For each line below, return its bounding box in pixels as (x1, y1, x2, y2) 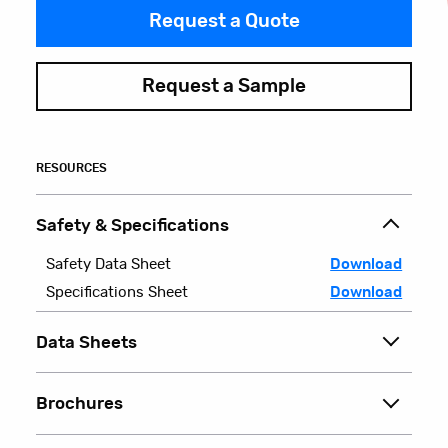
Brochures (36, 396, 124, 413)
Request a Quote (148, 12, 300, 32)
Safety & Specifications (36, 217, 230, 234)
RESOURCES (36, 161, 108, 174)
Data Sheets (36, 335, 138, 352)
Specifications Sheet (45, 285, 188, 301)
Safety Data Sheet (45, 257, 171, 273)
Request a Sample (142, 77, 306, 97)
